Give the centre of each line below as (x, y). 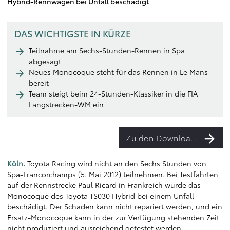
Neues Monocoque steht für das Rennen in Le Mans (118, 72)
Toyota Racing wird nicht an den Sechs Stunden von (116, 163)
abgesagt (45, 61)
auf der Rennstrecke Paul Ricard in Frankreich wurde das (104, 185)
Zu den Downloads (194, 138)
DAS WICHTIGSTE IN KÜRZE (73, 33)
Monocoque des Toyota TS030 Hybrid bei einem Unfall (101, 196)
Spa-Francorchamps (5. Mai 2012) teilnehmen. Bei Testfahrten (113, 174)
